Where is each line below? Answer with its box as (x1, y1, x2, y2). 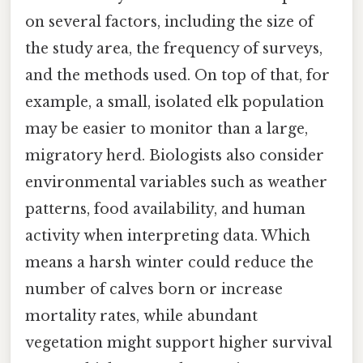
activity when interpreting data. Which (25, 227, 310, 246)
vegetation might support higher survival (25, 334, 332, 352)
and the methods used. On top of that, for (25, 66, 330, 85)
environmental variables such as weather (25, 173, 327, 192)
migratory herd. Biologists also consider (25, 147, 324, 165)
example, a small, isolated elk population (25, 93, 324, 112)
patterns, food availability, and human (25, 200, 305, 219)
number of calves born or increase (25, 280, 283, 299)
